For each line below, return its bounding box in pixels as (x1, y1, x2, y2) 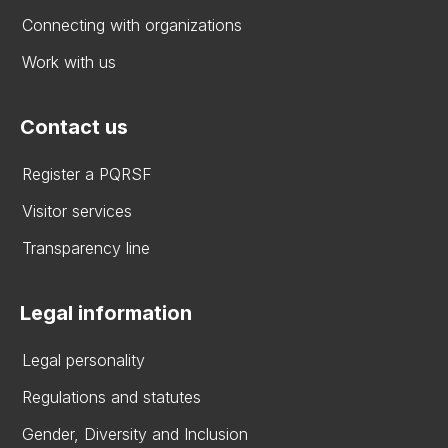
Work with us (22, 51, 116, 72)
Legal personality (22, 349, 145, 370)
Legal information (20, 300, 192, 325)
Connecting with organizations (22, 14, 242, 35)
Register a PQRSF (22, 163, 152, 184)
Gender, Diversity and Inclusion (22, 423, 248, 444)
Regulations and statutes (22, 386, 201, 407)
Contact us (20, 114, 128, 139)
